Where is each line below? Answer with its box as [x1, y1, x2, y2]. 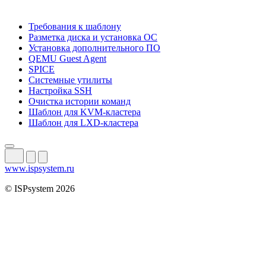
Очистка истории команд [28, 96, 131, 106]
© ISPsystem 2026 [5, 183, 75, 194]
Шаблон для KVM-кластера [28, 106, 141, 117]
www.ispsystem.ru [5, 163, 74, 173]
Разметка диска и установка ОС [28, 31, 157, 42]
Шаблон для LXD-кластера [28, 117, 138, 128]
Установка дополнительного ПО [28, 42, 160, 53]
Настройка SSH [28, 85, 92, 96]
